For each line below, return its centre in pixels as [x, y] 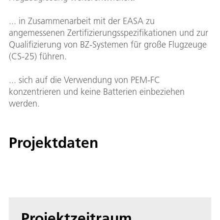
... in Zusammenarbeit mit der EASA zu [82, 21]
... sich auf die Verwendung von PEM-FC [84, 80]
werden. [24, 103]
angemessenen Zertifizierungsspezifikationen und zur [109, 32]
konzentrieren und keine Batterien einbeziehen [97, 91]
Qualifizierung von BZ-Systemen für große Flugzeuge [108, 44]
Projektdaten [54, 142]
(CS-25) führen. [38, 56]
